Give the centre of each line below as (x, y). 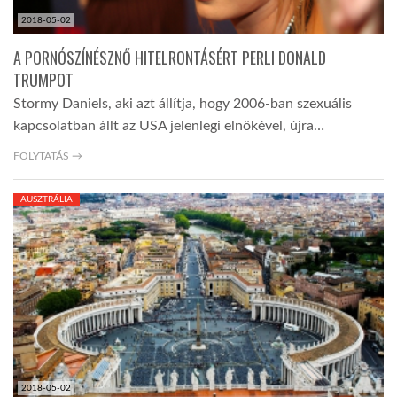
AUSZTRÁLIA (47, 200)
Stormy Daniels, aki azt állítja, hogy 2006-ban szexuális (183, 104)
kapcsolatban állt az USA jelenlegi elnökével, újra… (169, 126)
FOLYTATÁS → (48, 156)
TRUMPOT (43, 80)
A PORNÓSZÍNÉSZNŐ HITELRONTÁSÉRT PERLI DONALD (170, 58)
